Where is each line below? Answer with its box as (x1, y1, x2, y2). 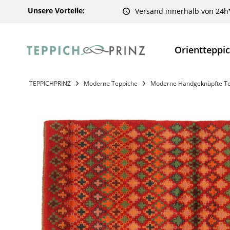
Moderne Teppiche (84, 79, 138, 88)
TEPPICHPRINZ (29, 79, 71, 88)
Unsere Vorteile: (28, 6, 85, 15)
